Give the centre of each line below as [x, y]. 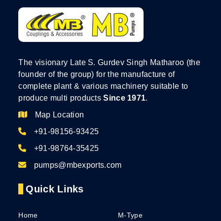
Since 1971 [125, 98]
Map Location [59, 115]
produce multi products [61, 98]
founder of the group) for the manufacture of [97, 74]
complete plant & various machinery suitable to [103, 86]
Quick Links [55, 189]
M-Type [130, 215]
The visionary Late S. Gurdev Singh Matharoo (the [109, 63]
